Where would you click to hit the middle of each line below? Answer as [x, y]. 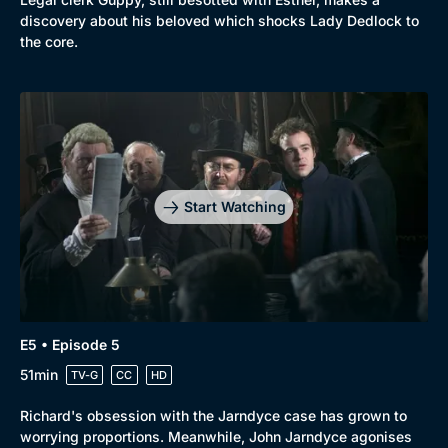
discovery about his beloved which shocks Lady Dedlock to [219, 21]
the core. [49, 42]
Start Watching [234, 207]
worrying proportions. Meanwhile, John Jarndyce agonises [216, 436]
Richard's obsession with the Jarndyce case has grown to [213, 415]
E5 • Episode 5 [70, 344]
